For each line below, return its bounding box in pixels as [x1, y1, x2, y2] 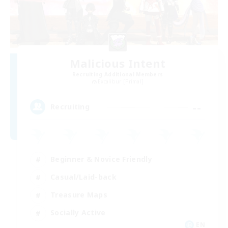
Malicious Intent [69, 55, 166, 71]
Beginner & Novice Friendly [50, 154, 152, 164]
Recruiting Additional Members [72, 70, 163, 78]
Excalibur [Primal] [97, 77, 144, 85]
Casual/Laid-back [50, 172, 117, 182]
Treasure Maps [50, 190, 107, 200]
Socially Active [50, 208, 106, 218]
